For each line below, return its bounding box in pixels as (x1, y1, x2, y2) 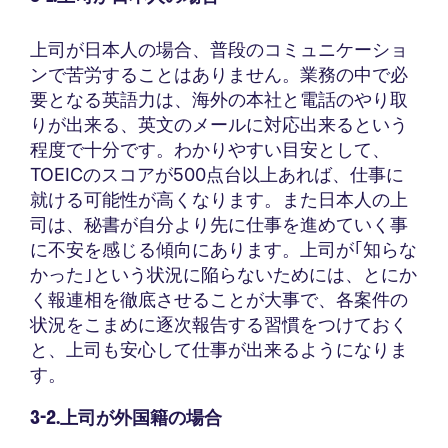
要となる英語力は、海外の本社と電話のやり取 (30, 88, 408, 110)
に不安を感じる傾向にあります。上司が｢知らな (30, 238, 417, 260)
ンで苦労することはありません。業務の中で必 (30, 63, 408, 85)
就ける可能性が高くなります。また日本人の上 (30, 188, 408, 210)
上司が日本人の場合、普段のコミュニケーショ (30, 38, 408, 60)
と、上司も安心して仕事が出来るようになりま (30, 338, 408, 360)
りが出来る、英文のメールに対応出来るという (30, 113, 408, 135)
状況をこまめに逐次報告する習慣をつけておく (30, 313, 408, 335)
